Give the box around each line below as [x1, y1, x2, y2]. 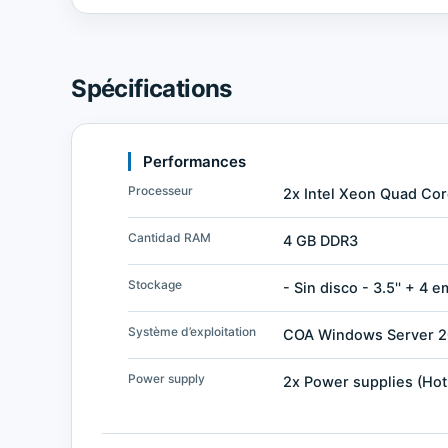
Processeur [128, 182, 194, 198]
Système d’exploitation [128, 323, 257, 339]
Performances [143, 151, 247, 171]
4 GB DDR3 [283, 231, 359, 250]
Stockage [128, 276, 183, 292]
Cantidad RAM [128, 229, 212, 245]
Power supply [128, 370, 206, 386]
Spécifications [71, 73, 232, 103]
